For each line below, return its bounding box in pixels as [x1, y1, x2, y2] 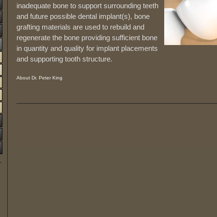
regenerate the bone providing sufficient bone [16, 33, 157, 42]
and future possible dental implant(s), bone [16, 12, 150, 20]
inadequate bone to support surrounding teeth [16, 1, 158, 10]
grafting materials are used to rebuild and [16, 23, 144, 31]
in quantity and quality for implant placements [16, 44, 158, 52]
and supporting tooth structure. [16, 55, 112, 63]
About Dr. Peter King [16, 75, 62, 80]
